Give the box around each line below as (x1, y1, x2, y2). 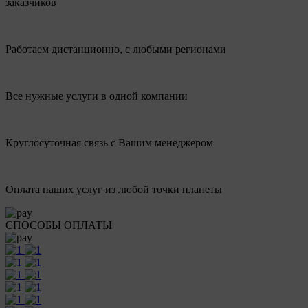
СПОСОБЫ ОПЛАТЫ (5, 219, 112, 231)
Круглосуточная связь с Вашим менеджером (5, 137, 213, 148)
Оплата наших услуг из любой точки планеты (5, 184, 222, 195)
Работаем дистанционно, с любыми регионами (5, 43, 226, 55)
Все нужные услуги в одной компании (5, 90, 188, 102)
